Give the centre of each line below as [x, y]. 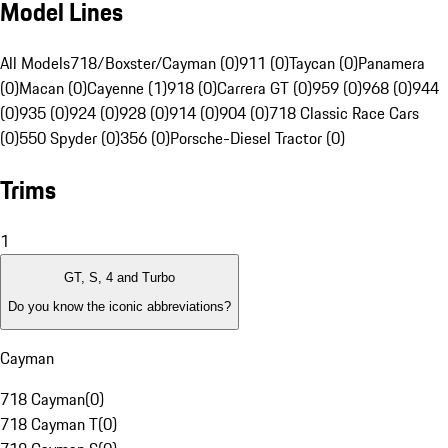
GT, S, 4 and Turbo [119, 278]
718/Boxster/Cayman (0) [154, 63]
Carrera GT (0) [264, 88]
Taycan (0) [323, 63]
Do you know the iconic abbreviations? [119, 306]
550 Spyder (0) [69, 138]
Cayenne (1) [127, 88]
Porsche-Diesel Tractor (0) [257, 138]
